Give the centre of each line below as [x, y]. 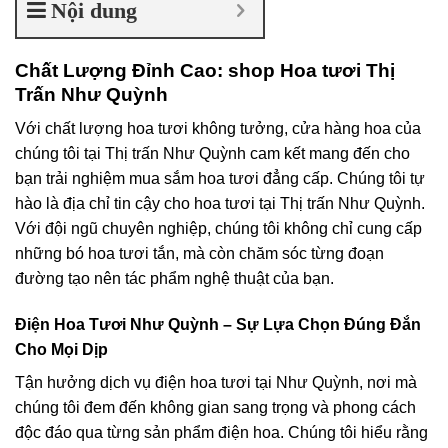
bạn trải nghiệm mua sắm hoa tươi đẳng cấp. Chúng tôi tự [220, 179]
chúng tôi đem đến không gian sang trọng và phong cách [215, 407]
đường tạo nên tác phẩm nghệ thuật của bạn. [174, 279]
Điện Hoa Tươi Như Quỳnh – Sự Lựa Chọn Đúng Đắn [218, 324]
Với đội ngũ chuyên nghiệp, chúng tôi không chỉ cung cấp [218, 229]
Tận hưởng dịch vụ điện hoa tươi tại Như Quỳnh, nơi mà [216, 382]
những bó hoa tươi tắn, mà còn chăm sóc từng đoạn [199, 254]
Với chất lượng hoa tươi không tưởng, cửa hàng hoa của [218, 129]
